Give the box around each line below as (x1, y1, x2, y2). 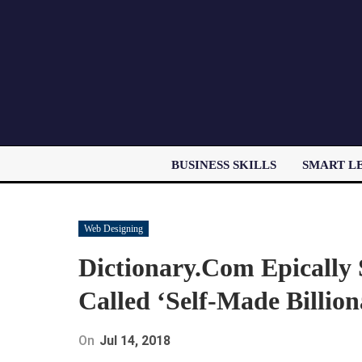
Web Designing (84, 222, 143, 234)
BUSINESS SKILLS (170, 158, 276, 171)
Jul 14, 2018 (99, 332, 170, 348)
